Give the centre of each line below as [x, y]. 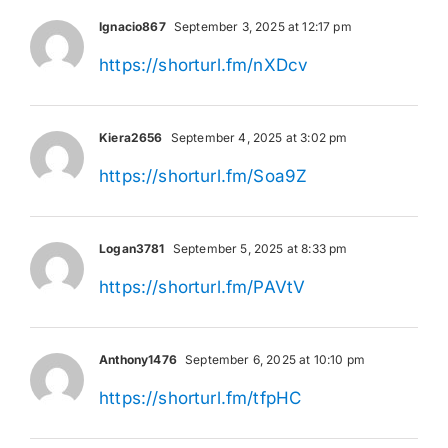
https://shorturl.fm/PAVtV [202, 286]
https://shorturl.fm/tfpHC [200, 397]
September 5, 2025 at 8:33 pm [258, 248]
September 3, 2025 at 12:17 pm [261, 26]
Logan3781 [132, 248]
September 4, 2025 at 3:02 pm [257, 137]
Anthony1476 [138, 359]
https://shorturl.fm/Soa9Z [203, 175]
